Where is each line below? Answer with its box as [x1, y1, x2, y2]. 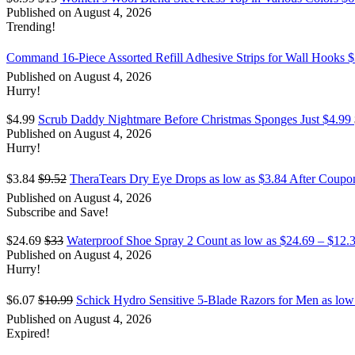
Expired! [6, 326, 50, 341]
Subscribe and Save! [6, 205, 109, 219]
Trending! [6, 20, 55, 34]
